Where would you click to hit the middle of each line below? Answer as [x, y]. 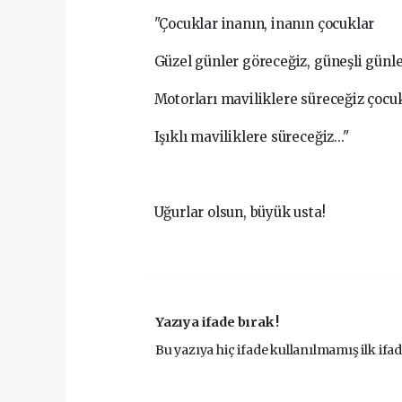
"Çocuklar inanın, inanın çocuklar [264, 24]
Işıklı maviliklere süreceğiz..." [251, 137]
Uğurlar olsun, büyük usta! [240, 212]
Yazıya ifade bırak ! [218, 322]
